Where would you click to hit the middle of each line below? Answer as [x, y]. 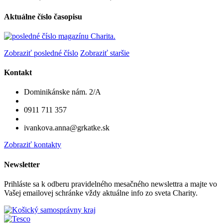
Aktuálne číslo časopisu [43, 16]
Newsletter [22, 164]
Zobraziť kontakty [33, 145]
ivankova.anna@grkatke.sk [67, 128]
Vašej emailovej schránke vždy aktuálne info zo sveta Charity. [101, 193]
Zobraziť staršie [105, 53]
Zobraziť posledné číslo [41, 53]
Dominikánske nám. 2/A [62, 92]
